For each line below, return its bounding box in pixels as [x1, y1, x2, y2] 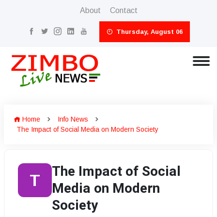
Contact [109, 6, 138, 15]
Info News [58, 115, 88, 123]
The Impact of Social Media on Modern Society [16, 125, 158, 133]
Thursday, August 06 [114, 28, 183, 35]
